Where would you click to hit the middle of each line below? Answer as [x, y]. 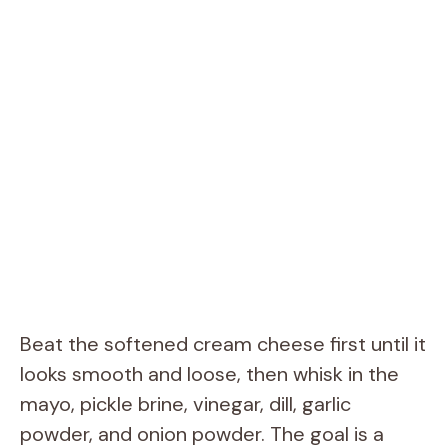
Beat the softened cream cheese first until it [223, 343]
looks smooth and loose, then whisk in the [209, 373]
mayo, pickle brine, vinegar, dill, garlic [185, 403]
